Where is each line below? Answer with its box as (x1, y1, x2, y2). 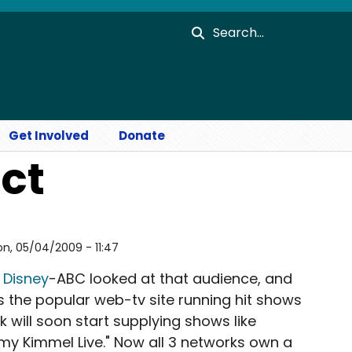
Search (212, 19, 253, 35)
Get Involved (9, 127, 89, 144)
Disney (3, 269, 49, 288)
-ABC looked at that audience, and (49, 269, 292, 288)
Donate (119, 127, 165, 144)
